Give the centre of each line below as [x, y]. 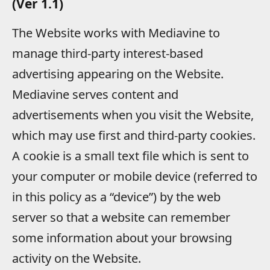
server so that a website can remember [121, 217]
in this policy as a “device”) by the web [116, 196]
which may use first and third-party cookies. [134, 135]
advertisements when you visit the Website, [133, 115]
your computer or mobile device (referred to [135, 176]
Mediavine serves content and [95, 94]
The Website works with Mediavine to [116, 33]
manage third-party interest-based [108, 53]
